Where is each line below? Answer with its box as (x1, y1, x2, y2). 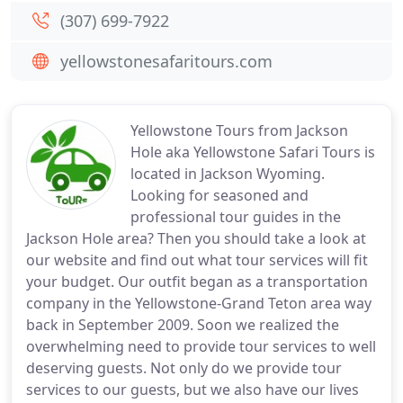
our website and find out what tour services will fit (26, 250, 368, 270)
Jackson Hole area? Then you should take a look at (26, 228, 366, 248)
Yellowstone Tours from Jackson (130, 121, 348, 140)
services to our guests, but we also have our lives (26, 380, 359, 399)
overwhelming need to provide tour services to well (26, 336, 376, 356)
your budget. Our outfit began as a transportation (26, 272, 368, 291)
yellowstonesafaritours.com (60, 50, 273, 72)
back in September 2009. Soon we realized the (26, 315, 339, 335)
